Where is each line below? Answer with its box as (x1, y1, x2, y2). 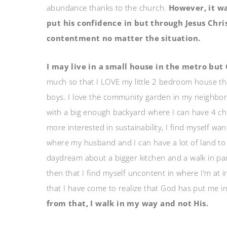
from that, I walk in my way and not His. (47, 198, 208, 208)
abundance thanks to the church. (47, 3, 169, 13)
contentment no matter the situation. (47, 33, 201, 43)
